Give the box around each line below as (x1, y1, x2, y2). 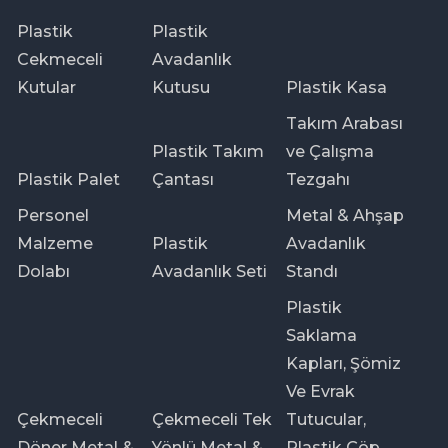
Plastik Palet (17, 169, 121, 189)
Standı (286, 261, 339, 281)
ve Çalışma (286, 141, 375, 161)
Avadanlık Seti (151, 261, 267, 281)
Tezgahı (286, 169, 351, 189)
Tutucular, (286, 409, 367, 429)
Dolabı (17, 261, 71, 281)
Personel (17, 205, 90, 225)
